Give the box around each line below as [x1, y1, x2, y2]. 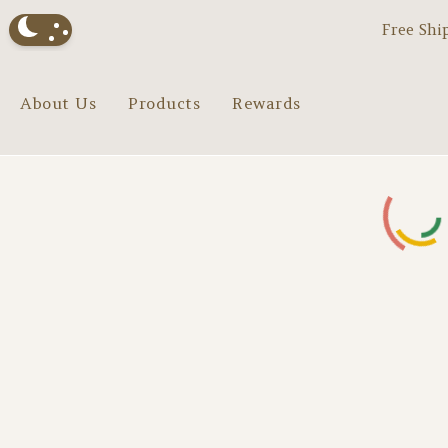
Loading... [369, 135, 437, 154]
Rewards [232, 92, 301, 113]
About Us [20, 92, 96, 113]
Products [128, 92, 200, 113]
